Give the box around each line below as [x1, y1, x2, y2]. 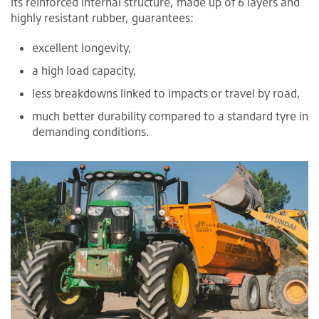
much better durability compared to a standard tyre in [32, 108, 308, 123]
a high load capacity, [32, 63, 137, 78]
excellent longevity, [32, 40, 132, 55]
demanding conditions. [32, 124, 150, 139]
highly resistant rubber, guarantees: [11, 10, 194, 25]
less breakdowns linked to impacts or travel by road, [32, 85, 300, 100]
